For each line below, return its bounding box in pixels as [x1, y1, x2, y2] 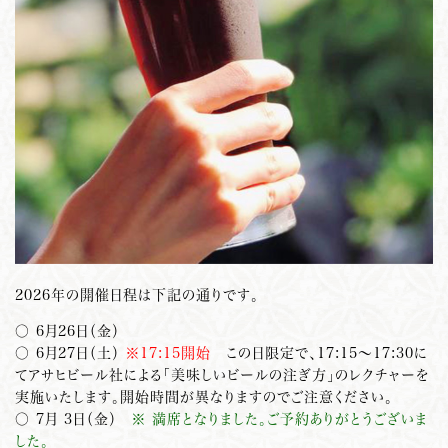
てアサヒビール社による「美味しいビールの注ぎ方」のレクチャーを [15, 366, 429, 383]
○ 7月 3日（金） [15, 410, 132, 427]
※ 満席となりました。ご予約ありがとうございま [132, 410, 428, 427]
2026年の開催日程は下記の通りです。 [15, 286, 259, 303]
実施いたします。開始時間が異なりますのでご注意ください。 [15, 388, 393, 405]
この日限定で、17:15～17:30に [211, 344, 428, 361]
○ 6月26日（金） [15, 322, 135, 339]
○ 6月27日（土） [15, 344, 126, 361]
